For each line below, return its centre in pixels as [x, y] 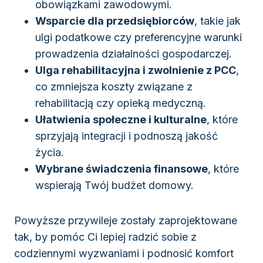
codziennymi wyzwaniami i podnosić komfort [124, 254]
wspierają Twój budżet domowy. [114, 186]
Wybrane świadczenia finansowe [122, 169]
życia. [50, 153]
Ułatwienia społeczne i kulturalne [121, 120]
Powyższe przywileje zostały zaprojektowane [126, 221]
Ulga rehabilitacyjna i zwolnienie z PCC [136, 70]
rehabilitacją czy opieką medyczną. [121, 103]
